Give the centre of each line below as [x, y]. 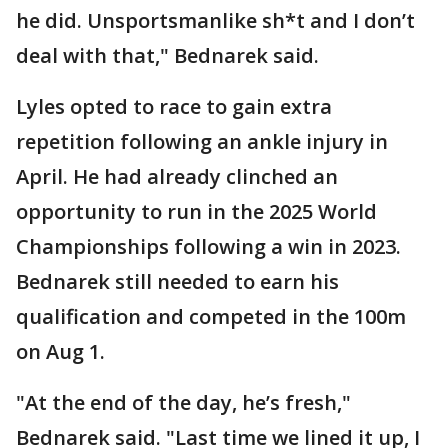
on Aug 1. [60, 352]
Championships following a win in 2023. [208, 247]
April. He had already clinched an [177, 177]
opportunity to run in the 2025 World [196, 212]
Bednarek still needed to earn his [177, 282]
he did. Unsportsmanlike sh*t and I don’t [215, 21]
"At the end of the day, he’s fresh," [183, 403]
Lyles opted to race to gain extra [174, 107]
